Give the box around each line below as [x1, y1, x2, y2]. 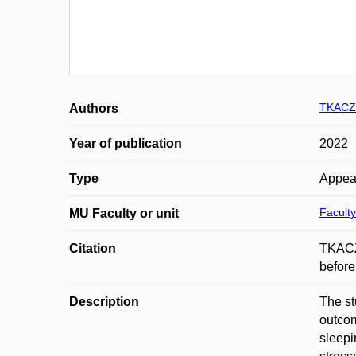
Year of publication [69, 137, 182, 150]
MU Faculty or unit [69, 207, 179, 220]
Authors [69, 102, 118, 115]
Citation [69, 242, 116, 255]
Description [69, 295, 139, 308]
